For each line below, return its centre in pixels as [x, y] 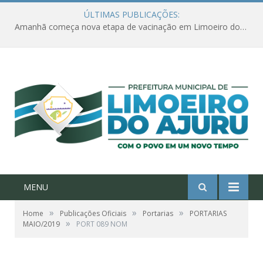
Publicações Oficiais [93, 214]
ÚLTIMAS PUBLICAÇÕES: [131, 14]
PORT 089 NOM [102, 224]
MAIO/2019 [41, 224]
